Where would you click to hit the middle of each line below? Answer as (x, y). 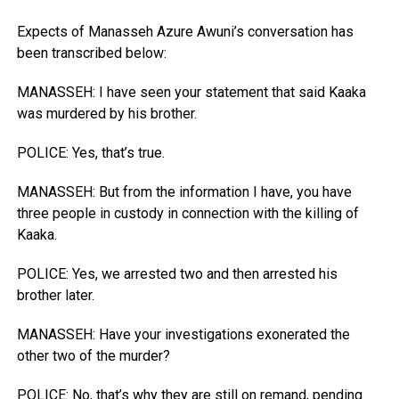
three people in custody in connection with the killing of (187, 214)
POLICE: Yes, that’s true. (90, 153)
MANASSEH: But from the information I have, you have (184, 192)
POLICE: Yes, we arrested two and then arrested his (177, 274)
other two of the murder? (93, 356)
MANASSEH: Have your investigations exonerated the (183, 335)
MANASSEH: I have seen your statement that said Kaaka (191, 93)
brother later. (55, 296)
